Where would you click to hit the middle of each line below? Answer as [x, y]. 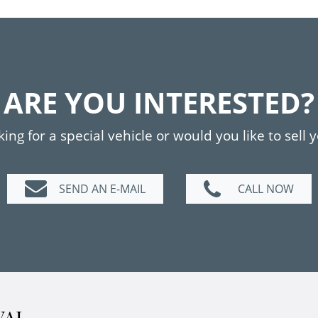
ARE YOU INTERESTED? [159, 103]
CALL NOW [265, 189]
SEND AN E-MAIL [102, 189]
